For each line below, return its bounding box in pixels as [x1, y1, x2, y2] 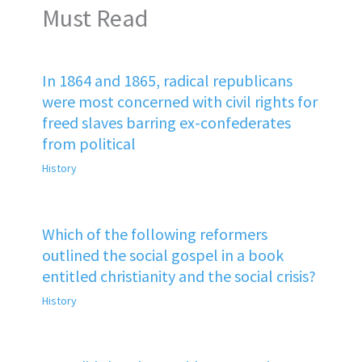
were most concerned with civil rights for [41, 90, 318, 112]
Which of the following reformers [41, 223, 267, 244]
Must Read [41, 2, 148, 33]
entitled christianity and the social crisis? [41, 265, 316, 286]
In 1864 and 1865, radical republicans [41, 69, 293, 90]
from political [41, 133, 136, 154]
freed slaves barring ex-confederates [41, 112, 291, 133]
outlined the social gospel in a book [41, 244, 284, 265]
